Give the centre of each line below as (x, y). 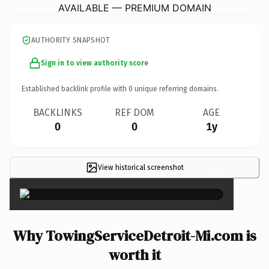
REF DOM (134, 112)
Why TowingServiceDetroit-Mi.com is (134, 235)
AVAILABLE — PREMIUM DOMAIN (134, 8)
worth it (134, 255)
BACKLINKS (58, 112)
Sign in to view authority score (95, 63)
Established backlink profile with (75, 89)
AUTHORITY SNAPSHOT (71, 40)
